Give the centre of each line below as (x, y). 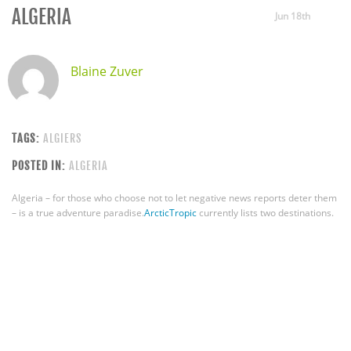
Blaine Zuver (107, 71)
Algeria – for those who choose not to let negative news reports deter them (174, 197)
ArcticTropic (170, 212)
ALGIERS (63, 138)
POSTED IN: (38, 165)
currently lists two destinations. (265, 212)
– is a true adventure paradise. (78, 212)
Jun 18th (293, 16)
